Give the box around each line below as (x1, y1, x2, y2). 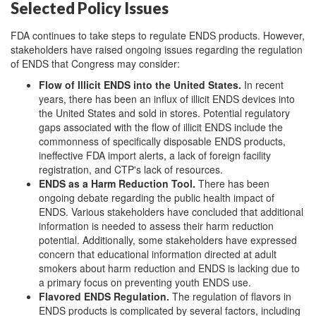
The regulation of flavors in (172, 289, 291, 303)
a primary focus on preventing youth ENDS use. (39, 275, 251, 289)
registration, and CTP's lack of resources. (39, 162, 223, 176)
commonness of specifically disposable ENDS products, (39, 134, 286, 148)
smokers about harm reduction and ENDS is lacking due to (39, 261, 300, 275)
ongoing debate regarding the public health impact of (39, 190, 274, 205)
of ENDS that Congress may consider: (11, 56, 180, 71)
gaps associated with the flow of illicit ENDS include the (39, 120, 283, 134)
